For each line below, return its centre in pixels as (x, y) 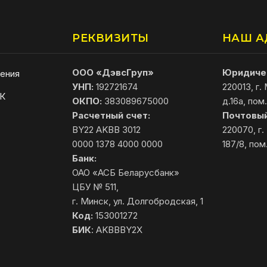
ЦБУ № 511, (96, 187)
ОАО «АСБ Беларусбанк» (126, 172)
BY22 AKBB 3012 (107, 129)
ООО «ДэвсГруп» (113, 72)
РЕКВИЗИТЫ (111, 38)
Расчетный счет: (111, 115)
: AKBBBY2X (117, 229)
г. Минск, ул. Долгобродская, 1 (138, 201)
